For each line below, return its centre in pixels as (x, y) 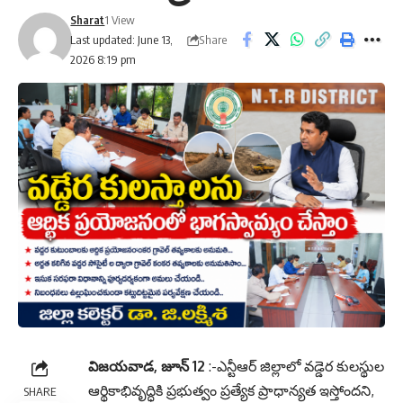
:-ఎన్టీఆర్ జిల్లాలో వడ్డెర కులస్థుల (296, 366)
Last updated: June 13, (122, 40)
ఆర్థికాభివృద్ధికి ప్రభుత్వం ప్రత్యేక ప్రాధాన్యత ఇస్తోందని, (231, 390)
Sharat (88, 20)
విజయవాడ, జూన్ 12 (148, 366)
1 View (120, 20)
